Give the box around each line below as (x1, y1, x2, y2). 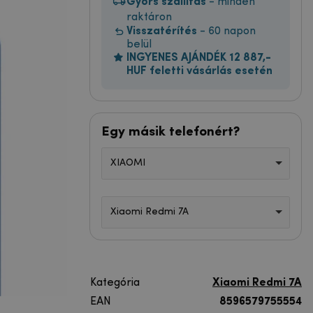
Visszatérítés (126, 25, 197, 37)
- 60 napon (197, 25, 256, 37)
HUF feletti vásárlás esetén (126, 65, 272, 77)
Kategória (90, 277, 140, 289)
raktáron (126, 11, 172, 23)
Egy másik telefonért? (101, 124, 240, 139)
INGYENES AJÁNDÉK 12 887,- (126, 52, 271, 64)
